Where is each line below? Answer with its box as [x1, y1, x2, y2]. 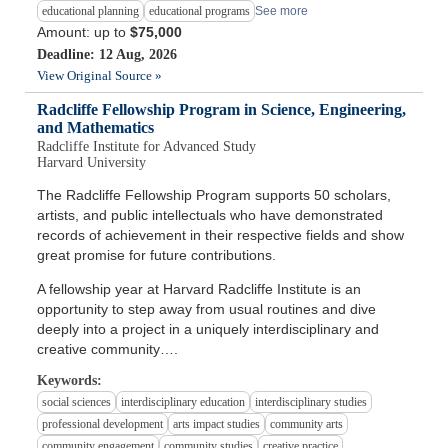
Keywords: [37, 373, 103, 389]
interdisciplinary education [121, 395, 246, 410]
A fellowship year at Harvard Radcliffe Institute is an [37, 281, 362, 298]
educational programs [149, 4, 251, 19]
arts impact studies [173, 417, 261, 432]
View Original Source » [37, 68, 163, 84]
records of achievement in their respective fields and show [37, 227, 405, 244]
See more [255, 4, 309, 19]
